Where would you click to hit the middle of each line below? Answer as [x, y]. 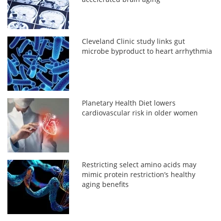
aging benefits [106, 184]
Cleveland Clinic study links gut [134, 41]
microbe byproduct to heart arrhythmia [147, 51]
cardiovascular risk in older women [140, 112]
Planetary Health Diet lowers [129, 103]
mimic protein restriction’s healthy [139, 174]
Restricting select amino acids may [139, 164]
